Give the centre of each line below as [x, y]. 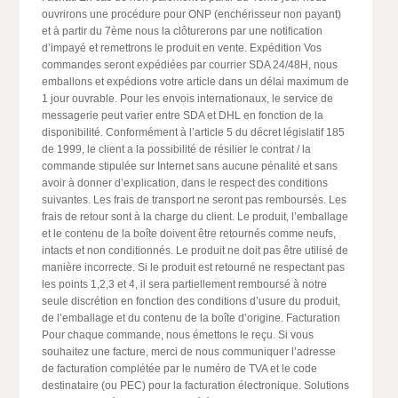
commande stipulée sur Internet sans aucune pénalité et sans [190, 166]
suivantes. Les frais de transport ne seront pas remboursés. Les [195, 200]
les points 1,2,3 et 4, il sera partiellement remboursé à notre [185, 284]
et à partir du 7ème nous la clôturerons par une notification [183, 31]
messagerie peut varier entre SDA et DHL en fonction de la [183, 115]
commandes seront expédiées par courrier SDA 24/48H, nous [190, 65]
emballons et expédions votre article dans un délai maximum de [196, 82]
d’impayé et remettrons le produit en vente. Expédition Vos [182, 48]
